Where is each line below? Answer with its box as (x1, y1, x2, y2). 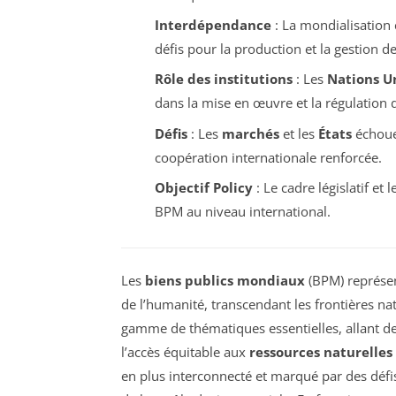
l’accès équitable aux (121, 342, 249, 361)
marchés (221, 124, 279, 142)
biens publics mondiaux (145, 270, 305, 289)
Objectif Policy (154, 179, 253, 197)
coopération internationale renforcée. (154, 148, 382, 166)
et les (278, 124, 318, 142)
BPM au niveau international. (154, 202, 331, 221)
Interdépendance (154, 15, 271, 34)
